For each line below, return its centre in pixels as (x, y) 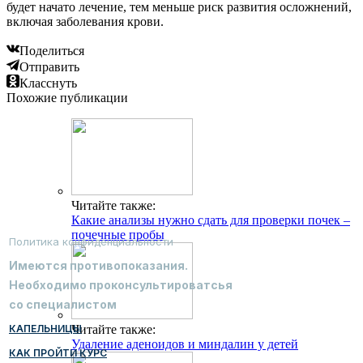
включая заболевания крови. (85, 21)
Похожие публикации (67, 97)
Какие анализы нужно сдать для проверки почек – (211, 220)
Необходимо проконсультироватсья (121, 284)
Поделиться (52, 50)
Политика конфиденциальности (91, 241)
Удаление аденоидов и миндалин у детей (185, 344)
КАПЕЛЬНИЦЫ (45, 328)
